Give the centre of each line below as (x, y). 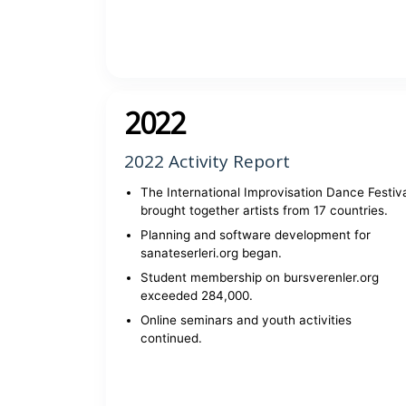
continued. (171, 338)
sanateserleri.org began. (211, 253)
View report (270, 40)
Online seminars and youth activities (246, 320)
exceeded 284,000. (197, 295)
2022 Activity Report (207, 161)
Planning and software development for (256, 235)
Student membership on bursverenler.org (260, 277)
